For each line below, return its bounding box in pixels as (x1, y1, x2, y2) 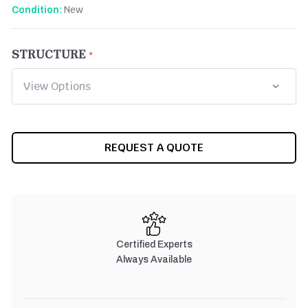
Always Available (116, 254, 192, 265)
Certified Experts (115, 239, 192, 250)
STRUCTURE (12, 45, 85, 62)
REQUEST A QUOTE (104, 140, 203, 155)
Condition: (12, 4, 62, 15)
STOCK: (12, 148, 45, 162)
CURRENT (12, 134, 55, 147)
